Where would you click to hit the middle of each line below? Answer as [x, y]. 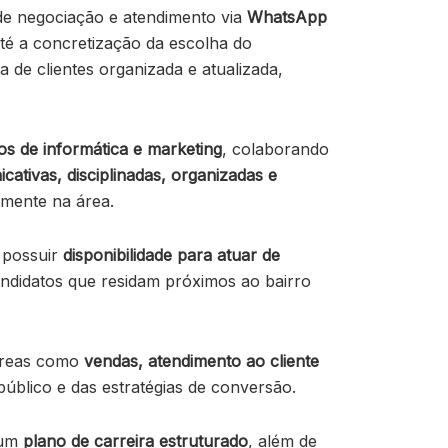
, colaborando [275, 149]
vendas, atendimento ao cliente [201, 361]
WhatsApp [287, 17]
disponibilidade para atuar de [171, 255]
